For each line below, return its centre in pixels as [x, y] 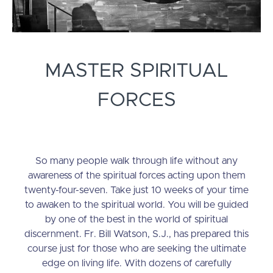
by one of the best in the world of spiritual [136, 220]
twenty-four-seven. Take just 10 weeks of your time [136, 190]
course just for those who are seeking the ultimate [136, 249]
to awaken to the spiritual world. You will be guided [136, 205]
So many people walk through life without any [136, 161]
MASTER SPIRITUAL [136, 72]
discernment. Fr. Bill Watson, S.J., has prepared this [136, 234]
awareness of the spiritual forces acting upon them [136, 176]
